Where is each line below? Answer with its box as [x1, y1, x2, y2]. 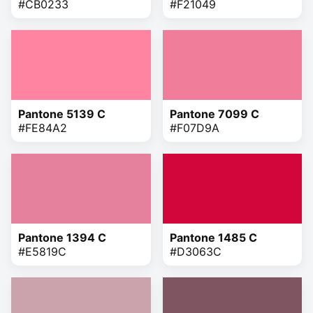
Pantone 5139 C [18, 106, 105, 121]
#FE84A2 [18, 120, 67, 135]
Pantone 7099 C [169, 106, 259, 121]
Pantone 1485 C [169, 230, 257, 245]
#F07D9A [169, 120, 219, 135]
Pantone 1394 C [18, 230, 106, 245]
